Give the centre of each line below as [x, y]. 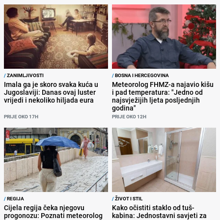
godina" [124, 108]
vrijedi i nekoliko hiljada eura [49, 100]
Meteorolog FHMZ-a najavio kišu [163, 84]
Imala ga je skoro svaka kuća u [51, 84]
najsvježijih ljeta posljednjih [156, 100]
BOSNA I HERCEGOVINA [141, 75]
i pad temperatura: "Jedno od [157, 92]
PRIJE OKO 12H [129, 116]
